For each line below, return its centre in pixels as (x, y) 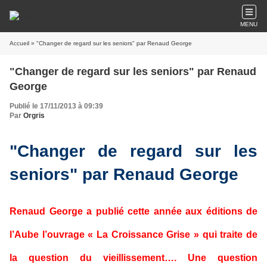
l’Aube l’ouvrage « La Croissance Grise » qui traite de (133, 234)
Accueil (19, 43)
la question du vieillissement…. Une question (133, 257)
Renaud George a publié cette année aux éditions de (133, 211)
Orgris (34, 116)
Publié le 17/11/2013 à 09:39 (56, 106)
